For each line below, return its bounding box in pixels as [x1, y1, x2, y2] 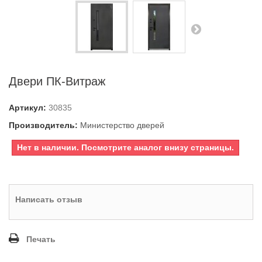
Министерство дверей [80, 120, 164, 130]
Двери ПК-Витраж [9, 75, 105, 88]
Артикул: [9, 103, 46, 112]
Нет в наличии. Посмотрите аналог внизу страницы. [17, 143, 234, 152]
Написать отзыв [15, 195, 82, 204]
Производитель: [9, 120, 78, 130]
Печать [26, 235, 56, 244]
